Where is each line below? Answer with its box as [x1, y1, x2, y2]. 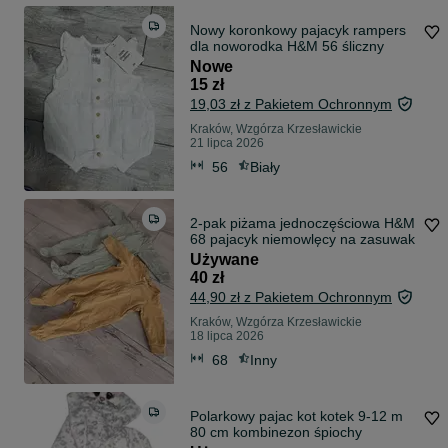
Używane [190, 251, 259, 269]
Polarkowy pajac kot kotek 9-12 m [190, 408, 403, 425]
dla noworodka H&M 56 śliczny [190, 38, 384, 55]
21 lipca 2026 [190, 136, 264, 151]
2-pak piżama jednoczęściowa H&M [190, 215, 415, 232]
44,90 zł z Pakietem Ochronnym [190, 289, 392, 306]
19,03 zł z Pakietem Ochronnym [190, 96, 392, 113]
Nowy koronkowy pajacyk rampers [190, 22, 406, 39]
